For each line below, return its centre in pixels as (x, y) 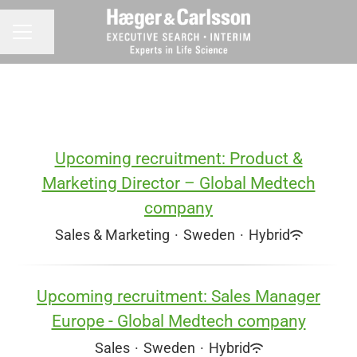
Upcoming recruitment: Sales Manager (178, 296)
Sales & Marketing (112, 235)
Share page (63, 39)
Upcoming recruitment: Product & (178, 159)
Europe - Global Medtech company (178, 321)
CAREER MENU (53, 39)
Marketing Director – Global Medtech (178, 183)
